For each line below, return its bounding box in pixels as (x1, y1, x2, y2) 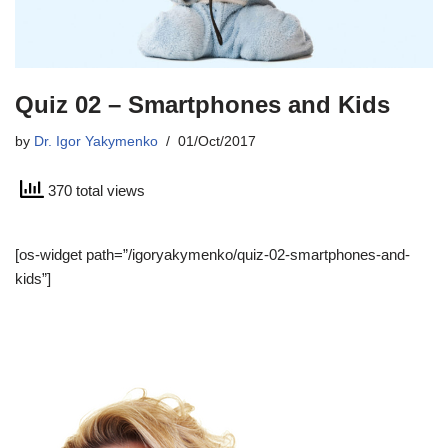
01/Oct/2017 (178, 133, 256, 149)
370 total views (44, 182, 145, 200)
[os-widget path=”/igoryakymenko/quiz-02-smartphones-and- (15, 245, 410, 263)
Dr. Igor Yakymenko (34, 133, 158, 149)
